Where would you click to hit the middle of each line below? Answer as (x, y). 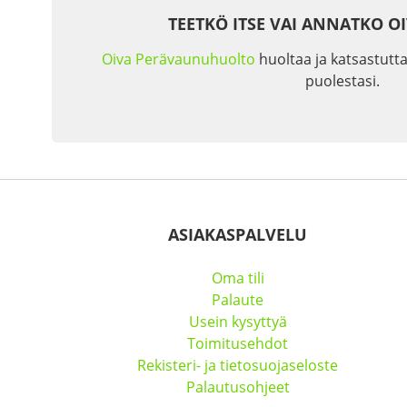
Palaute (238, 299)
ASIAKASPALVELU (238, 234)
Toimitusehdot (238, 343)
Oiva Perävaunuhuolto (179, 59)
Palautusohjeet (238, 387)
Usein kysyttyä (238, 321)
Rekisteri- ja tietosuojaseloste (238, 365)
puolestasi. (342, 80)
